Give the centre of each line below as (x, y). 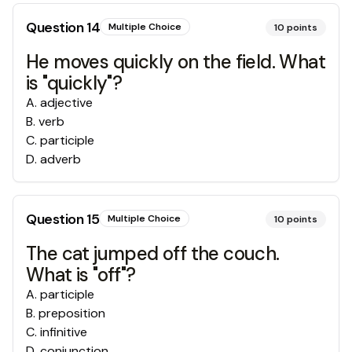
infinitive (64, 332)
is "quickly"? (74, 83)
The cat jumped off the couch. (153, 253)
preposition (72, 313)
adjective (66, 103)
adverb (60, 159)
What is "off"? (81, 275)
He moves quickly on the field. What (176, 62)
